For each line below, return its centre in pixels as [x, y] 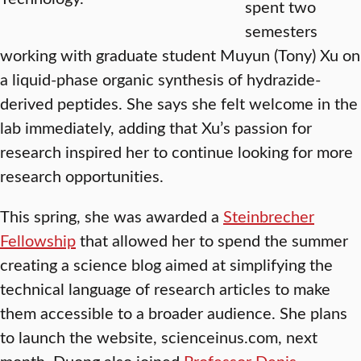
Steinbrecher [269, 216]
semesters [281, 31]
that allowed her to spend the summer [212, 240]
